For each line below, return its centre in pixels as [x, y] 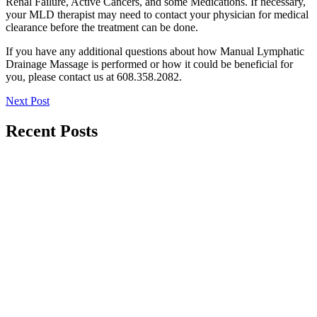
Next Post [28, 100]
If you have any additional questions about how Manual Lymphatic [155, 51]
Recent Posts [52, 131]
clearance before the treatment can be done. [102, 27]
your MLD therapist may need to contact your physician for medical [157, 14]
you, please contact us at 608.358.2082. [94, 76]
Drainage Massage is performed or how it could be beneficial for [149, 64]
